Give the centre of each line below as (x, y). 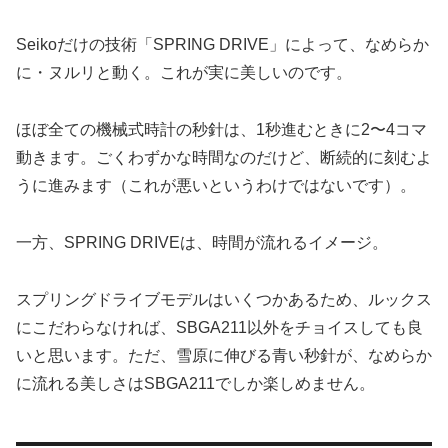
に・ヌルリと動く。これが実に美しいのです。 (184, 73)
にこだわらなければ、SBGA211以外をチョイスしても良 (219, 327)
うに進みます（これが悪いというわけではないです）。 (216, 186)
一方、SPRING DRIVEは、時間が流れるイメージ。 (202, 242)
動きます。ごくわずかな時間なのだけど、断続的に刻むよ (224, 158)
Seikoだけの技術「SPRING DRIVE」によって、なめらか (222, 45)
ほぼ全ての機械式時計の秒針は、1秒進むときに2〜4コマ (221, 130)
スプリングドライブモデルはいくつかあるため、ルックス (224, 299)
